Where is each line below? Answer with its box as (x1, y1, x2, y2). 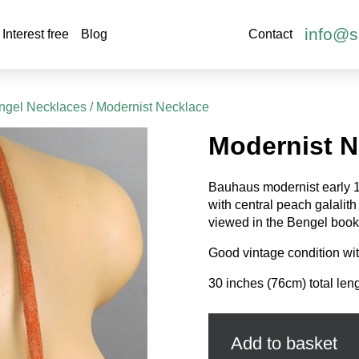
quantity (208, 333, 252, 347)
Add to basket (230, 333, 337, 353)
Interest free (2, 27, 69, 41)
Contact (248, 27, 292, 41)
